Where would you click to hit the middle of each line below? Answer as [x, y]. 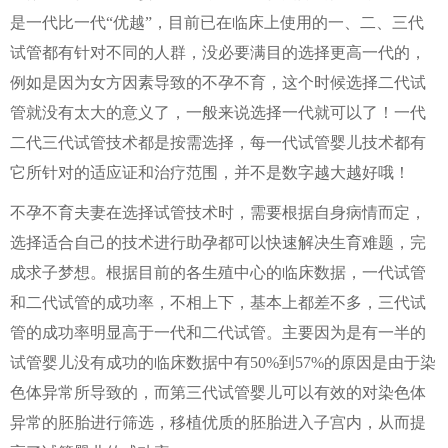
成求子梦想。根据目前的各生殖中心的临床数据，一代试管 [218, 272]
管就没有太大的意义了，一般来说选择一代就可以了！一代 [218, 112]
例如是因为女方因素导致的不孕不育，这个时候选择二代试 [218, 82]
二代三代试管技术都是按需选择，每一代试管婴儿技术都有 [218, 142]
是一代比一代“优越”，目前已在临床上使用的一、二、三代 [217, 22]
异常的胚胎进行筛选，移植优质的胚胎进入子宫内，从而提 [218, 422]
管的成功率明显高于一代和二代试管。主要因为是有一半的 [218, 332]
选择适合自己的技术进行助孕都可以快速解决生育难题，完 [218, 242]
